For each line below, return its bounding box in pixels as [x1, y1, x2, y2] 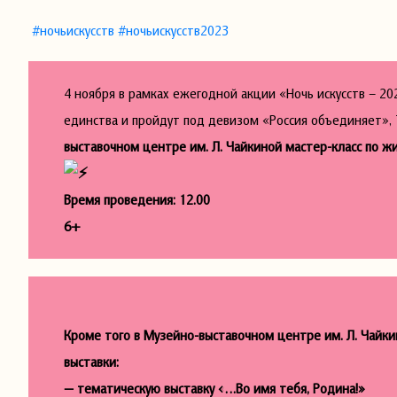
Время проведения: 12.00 [64, 191, 211, 209]
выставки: [64, 352, 120, 370]
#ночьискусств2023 [118, 21, 229, 39]
